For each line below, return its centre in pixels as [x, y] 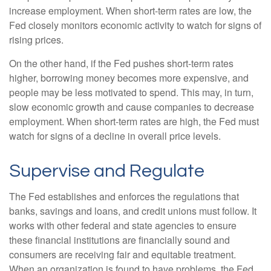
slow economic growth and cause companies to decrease [132, 106]
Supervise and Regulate [107, 171]
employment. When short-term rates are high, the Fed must [134, 121]
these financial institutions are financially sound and [119, 240]
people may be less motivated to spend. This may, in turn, [131, 92]
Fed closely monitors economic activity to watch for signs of [135, 25]
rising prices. [36, 39]
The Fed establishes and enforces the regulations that [124, 196]
